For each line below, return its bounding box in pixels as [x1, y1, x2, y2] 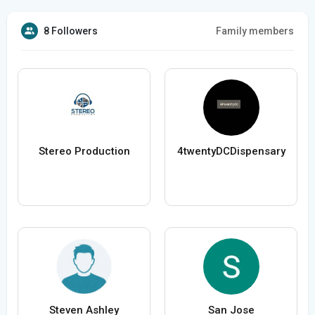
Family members [216, 25, 294, 37]
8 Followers [44, 25, 98, 37]
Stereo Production [38, 145, 130, 158]
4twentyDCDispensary [176, 145, 285, 158]
